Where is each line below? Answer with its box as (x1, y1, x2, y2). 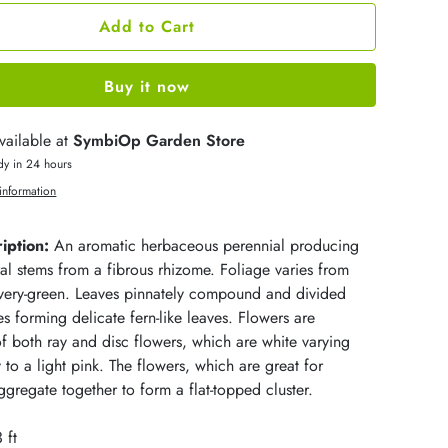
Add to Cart (99, 14, 196, 38)
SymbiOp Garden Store (73, 128, 246, 152)
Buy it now (104, 74, 191, 98)
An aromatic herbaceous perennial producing (49, 233, 360, 257)
